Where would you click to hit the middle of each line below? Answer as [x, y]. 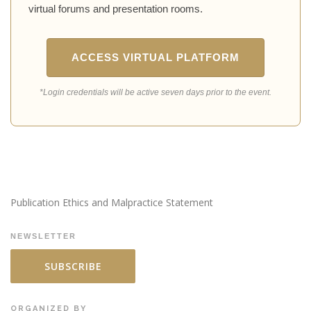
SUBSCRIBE [73, 267]
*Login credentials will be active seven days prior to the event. [155, 92]
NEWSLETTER [43, 236]
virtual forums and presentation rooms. [116, 9]
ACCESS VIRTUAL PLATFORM [155, 57]
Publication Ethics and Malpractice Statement [112, 203]
